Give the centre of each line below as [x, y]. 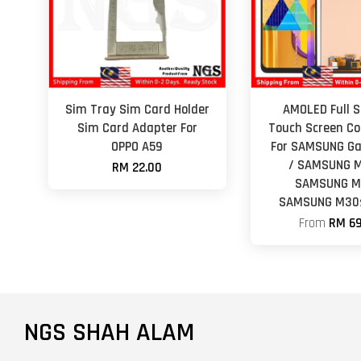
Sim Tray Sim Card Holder [137, 110]
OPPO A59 [137, 147]
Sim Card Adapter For [137, 128]
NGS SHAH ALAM [109, 332]
